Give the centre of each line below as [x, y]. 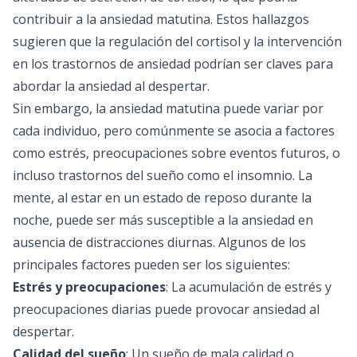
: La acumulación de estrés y [249, 287]
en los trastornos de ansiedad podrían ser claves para [173, 64]
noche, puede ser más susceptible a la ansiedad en [163, 220]
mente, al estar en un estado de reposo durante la [162, 198]
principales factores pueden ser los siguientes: [151, 265]
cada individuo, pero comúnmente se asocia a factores [174, 131]
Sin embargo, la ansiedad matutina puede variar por [168, 108]
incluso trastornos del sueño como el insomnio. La [163, 175]
